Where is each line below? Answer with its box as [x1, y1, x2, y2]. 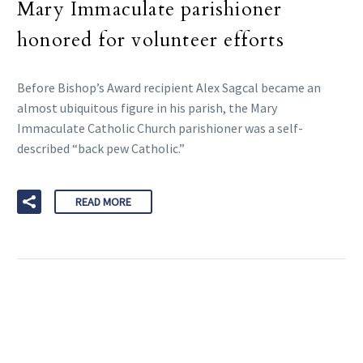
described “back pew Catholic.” [17, 140, 185, 157]
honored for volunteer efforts [17, 27, 284, 54]
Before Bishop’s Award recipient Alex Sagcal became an [17, 79, 321, 96]
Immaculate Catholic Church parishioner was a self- [17, 120, 303, 137]
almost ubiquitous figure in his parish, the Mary [17, 100, 277, 117]
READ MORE [75, 194, 131, 210]
